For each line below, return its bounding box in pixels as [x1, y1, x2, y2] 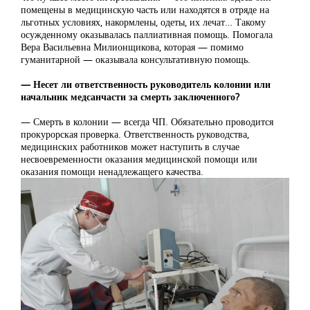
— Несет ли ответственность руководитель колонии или [21, 77, 271, 91]
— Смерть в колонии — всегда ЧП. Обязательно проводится [21, 114, 273, 128]
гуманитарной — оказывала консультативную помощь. [21, 52, 250, 66]
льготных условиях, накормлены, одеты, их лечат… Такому [21, 15, 266, 28]
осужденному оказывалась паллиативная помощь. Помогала [21, 27, 273, 41]
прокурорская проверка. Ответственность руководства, [21, 127, 249, 140]
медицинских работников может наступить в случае [21, 139, 239, 153]
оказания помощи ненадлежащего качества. [21, 164, 203, 178]
